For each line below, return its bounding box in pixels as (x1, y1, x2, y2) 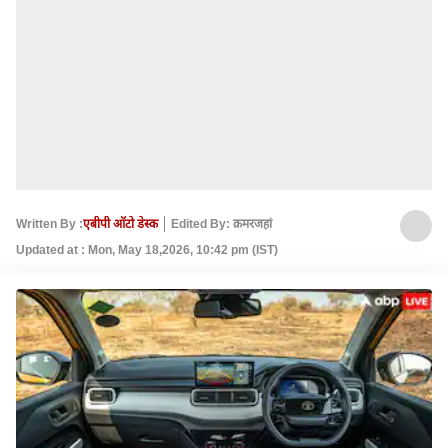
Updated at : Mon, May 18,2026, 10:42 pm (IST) (16, 243, 278, 257)
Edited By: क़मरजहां (171, 216, 272, 231)
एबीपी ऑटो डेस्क (83, 216, 158, 231)
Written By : (16, 216, 83, 231)
